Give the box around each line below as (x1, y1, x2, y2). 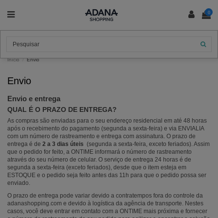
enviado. (7, 180, 32, 187)
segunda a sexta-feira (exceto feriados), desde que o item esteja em (7, 164, 186, 171)
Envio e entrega (7, 94, 60, 103)
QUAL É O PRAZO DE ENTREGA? (7, 106, 117, 114)
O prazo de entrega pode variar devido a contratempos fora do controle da (7, 192, 203, 199)
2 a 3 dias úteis (42, 141, 84, 148)
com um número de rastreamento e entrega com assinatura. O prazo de (7, 133, 196, 140)
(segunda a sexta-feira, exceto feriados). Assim (84, 141, 210, 148)
